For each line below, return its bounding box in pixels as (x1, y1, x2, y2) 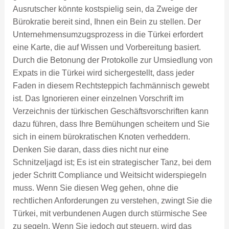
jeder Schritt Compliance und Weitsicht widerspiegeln (12, 171, 207, 180)
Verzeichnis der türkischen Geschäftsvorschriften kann (12, 107, 209, 116)
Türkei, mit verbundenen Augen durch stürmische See (12, 209, 207, 218)
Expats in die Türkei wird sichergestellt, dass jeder (12, 68, 194, 78)
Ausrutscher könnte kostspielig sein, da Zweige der (12, 5, 197, 14)
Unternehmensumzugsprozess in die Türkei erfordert (12, 30, 203, 39)
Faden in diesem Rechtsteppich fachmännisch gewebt (12, 81, 209, 90)
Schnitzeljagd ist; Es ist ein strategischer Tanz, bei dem (12, 158, 211, 167)
